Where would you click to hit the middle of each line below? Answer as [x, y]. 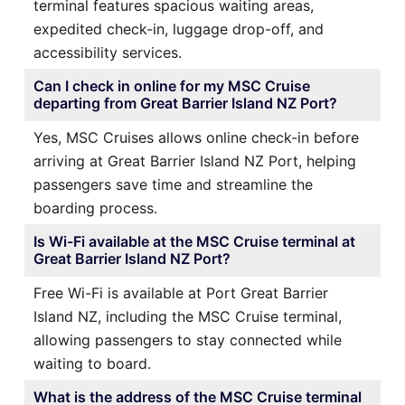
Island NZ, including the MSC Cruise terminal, [188, 316]
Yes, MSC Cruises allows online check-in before [196, 137]
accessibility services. [108, 52]
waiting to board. [92, 363]
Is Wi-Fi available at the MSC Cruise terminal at [194, 241]
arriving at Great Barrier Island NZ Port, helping [195, 160]
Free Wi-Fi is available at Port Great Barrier [181, 292]
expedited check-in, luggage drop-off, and [179, 28]
